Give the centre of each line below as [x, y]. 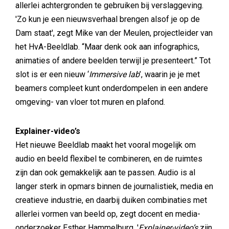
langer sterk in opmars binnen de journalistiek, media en [114, 186]
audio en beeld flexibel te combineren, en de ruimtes [109, 159]
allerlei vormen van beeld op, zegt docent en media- [108, 214]
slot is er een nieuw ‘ [52, 74]
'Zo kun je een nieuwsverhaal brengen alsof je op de [108, 19]
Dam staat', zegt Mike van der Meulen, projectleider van [114, 33]
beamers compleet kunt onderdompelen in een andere [112, 88]
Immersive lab [114, 74]
